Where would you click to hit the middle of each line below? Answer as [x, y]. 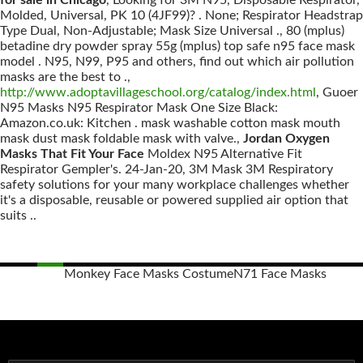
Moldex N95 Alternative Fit [223, 154]
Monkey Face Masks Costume [148, 274]
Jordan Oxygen [286, 139]
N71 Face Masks [280, 274]
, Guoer [337, 92]
